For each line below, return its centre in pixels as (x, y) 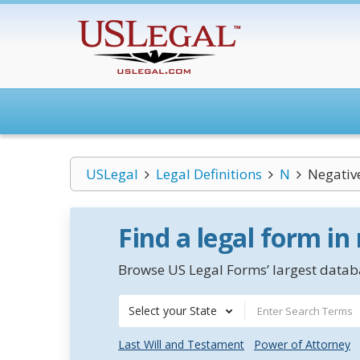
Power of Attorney (302, 344)
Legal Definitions (209, 174)
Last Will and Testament (181, 344)
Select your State (173, 311)
